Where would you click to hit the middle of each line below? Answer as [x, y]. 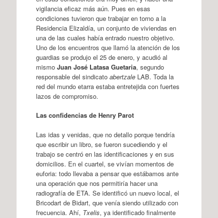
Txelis [91, 212]
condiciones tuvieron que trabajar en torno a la [101, 18]
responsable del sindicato [73, 76]
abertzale [122, 76]
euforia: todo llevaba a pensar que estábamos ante [107, 173]
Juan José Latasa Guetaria [96, 67]
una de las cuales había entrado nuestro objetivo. [105, 37]
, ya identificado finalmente [137, 212]
